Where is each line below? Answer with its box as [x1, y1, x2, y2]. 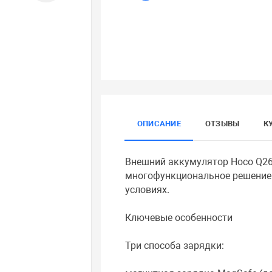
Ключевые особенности [125, 212, 233, 224]
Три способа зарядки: [125, 240, 225, 252]
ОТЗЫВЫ [205, 119, 240, 129]
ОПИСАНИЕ [137, 119, 181, 129]
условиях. [125, 184, 170, 196]
